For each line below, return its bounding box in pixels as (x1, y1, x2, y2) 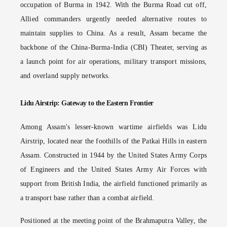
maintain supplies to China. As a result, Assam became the (20, 29, 207, 37)
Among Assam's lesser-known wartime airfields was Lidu (20, 123, 207, 131)
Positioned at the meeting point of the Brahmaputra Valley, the (20, 216, 207, 224)
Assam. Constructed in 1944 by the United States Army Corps (20, 151, 207, 159)
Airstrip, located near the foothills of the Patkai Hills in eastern (20, 137, 207, 145)
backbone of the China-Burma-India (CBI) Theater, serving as (20, 44, 207, 52)
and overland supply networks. (20, 72, 110, 80)
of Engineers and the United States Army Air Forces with (20, 165, 207, 173)
